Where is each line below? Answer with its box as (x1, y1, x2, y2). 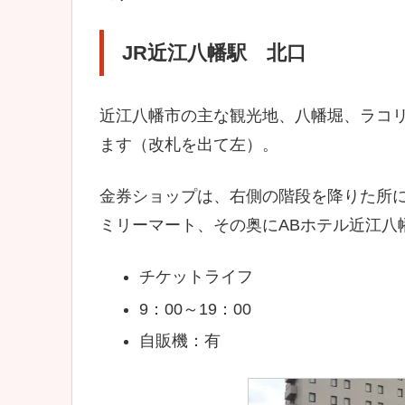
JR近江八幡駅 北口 (122, 41, 306, 64)
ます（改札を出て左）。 (99, 135, 278, 154)
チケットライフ (138, 267, 253, 286)
